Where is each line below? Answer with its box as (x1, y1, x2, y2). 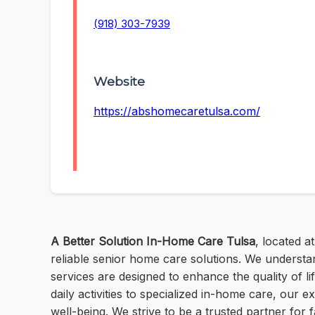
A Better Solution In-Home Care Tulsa (51, 234, 255, 249)
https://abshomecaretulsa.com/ (94, 104, 260, 119)
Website (94, 74, 145, 89)
